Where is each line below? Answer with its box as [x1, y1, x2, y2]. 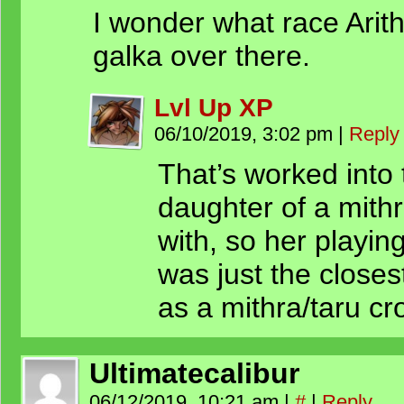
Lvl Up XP [154, 93, 273, 122]
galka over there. [93, 40, 310, 72]
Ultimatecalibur [89, 357, 299, 390]
